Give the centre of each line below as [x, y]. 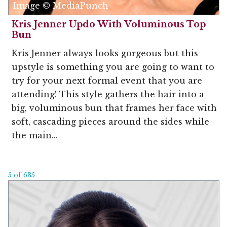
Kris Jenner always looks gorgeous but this [105, 53]
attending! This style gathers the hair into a [108, 94]
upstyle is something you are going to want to [113, 67]
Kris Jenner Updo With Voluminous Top [109, 24]
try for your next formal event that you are [107, 80]
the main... [35, 135]
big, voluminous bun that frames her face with [114, 108]
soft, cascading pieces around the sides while [110, 121]
